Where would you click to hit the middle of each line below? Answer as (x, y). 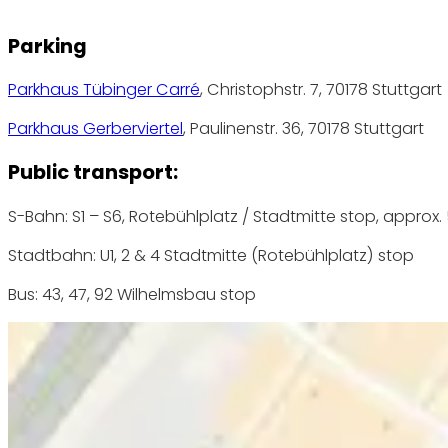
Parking (47, 45)
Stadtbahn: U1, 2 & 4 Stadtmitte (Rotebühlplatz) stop (211, 255)
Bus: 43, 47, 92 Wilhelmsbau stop (132, 294)
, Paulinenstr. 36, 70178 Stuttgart (303, 129)
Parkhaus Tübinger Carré (104, 90)
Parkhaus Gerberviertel (95, 129)
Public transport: (93, 171)
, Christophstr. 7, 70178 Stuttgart (321, 90)
